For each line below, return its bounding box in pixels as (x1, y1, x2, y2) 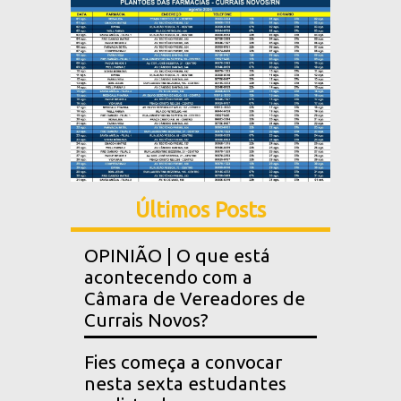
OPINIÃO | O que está (84, 244, 270, 266)
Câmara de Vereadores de (84, 287, 305, 309)
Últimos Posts (135, 197, 266, 222)
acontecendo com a (84, 266, 252, 287)
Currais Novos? (84, 309, 209, 330)
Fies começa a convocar (84, 351, 282, 372)
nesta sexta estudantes (84, 372, 286, 394)
